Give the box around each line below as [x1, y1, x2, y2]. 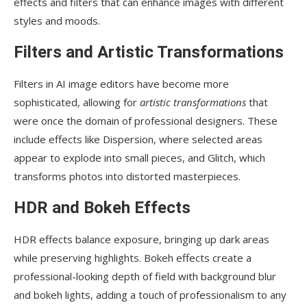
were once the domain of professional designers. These [14, 114, 278, 128]
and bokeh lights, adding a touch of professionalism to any [14, 288, 286, 302]
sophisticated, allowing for [14, 95, 140, 110]
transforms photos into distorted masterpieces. [14, 169, 241, 184]
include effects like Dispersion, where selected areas [14, 132, 262, 147]
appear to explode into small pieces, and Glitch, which [14, 151, 265, 165]
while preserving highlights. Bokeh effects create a [14, 251, 251, 265]
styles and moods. [14, 14, 100, 28]
